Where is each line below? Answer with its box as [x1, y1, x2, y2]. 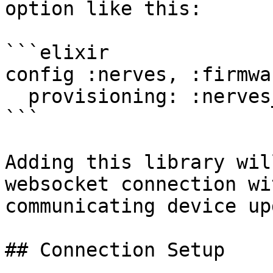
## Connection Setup [5, 239, 225, 261]
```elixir [5, 41, 109, 63]
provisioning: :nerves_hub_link [5, 85, 28, 107]
